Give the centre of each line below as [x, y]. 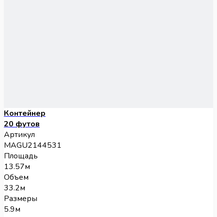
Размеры [21, 199]
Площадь [21, 156]
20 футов [22, 124]
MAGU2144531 [33, 146]
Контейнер [25, 114]
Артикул [19, 135]
